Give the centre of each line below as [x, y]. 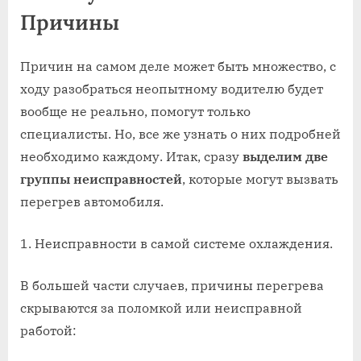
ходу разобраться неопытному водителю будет [172, 88]
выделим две [285, 156]
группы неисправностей [101, 178]
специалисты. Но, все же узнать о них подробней [180, 133]
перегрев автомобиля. [92, 201]
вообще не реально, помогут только [135, 111]
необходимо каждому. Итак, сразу [131, 156]
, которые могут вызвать [260, 178]
